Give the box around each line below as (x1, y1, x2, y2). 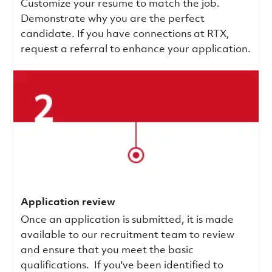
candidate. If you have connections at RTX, (20, 29, 229, 39)
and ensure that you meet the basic (20, 245, 194, 256)
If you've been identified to (93, 260, 223, 271)
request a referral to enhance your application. (20, 44, 251, 55)
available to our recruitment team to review (20, 229, 234, 240)
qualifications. (20, 260, 92, 271)
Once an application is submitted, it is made (20, 214, 234, 225)
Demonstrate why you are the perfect (20, 13, 205, 24)
